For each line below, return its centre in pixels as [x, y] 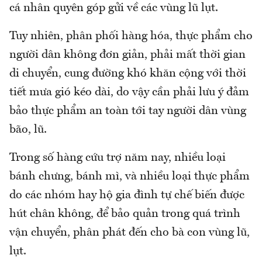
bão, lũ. [28, 130]
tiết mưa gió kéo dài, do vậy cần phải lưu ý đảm [129, 93]
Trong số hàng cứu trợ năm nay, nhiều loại [118, 158]
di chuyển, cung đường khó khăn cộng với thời [128, 74]
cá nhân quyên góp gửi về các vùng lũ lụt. [114, 8]
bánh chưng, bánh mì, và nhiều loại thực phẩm [130, 177]
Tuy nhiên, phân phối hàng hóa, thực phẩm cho [131, 37]
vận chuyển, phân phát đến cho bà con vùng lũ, [130, 233]
